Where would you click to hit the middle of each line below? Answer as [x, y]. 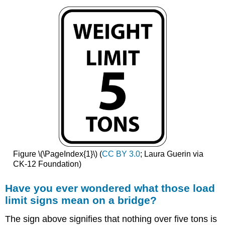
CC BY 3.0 [121, 154]
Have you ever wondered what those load [110, 188]
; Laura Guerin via [172, 154]
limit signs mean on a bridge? [81, 200]
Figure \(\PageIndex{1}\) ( [57, 154]
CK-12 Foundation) [47, 164]
